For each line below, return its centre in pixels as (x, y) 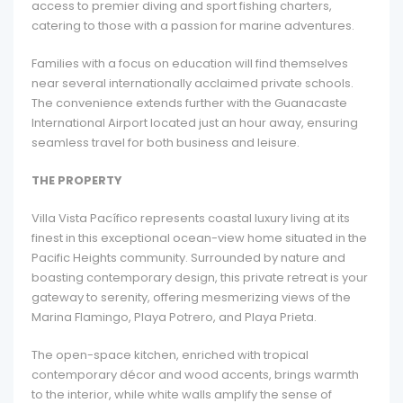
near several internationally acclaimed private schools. (193, 83)
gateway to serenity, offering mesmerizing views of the (191, 297)
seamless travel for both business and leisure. (166, 143)
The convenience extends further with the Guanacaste (189, 103)
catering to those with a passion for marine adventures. (193, 26)
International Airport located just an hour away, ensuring (195, 123)
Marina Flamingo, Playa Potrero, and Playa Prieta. (174, 317)
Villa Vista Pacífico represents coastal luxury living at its (191, 218)
